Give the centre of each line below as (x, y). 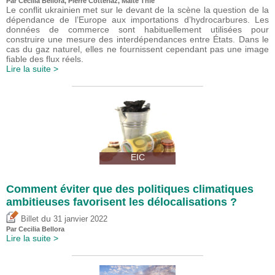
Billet (29, 219)
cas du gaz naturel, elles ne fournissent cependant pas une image (137, 49)
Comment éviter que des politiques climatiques (130, 189)
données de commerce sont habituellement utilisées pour (137, 29)
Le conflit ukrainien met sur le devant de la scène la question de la (137, 10)
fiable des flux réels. (45, 59)
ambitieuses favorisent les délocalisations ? (122, 202)
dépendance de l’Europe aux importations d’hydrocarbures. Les (137, 19)
